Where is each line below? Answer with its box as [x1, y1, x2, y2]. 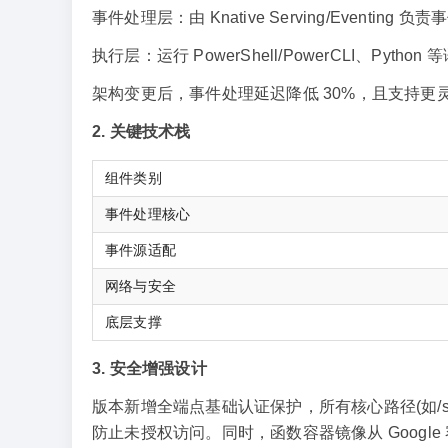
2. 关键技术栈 [92, 123, 191, 140]
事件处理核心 [105, 206, 191, 222]
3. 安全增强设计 [92, 360, 207, 377]
